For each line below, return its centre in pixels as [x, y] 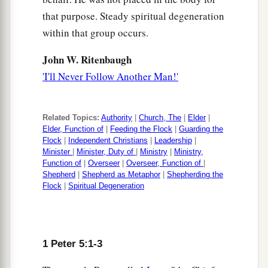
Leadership [173, 141]
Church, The [160, 118]
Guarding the [201, 129]
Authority [117, 118]
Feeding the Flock [141, 129]
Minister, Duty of [106, 152]
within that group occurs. [95, 33]
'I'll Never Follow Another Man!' [110, 77]
